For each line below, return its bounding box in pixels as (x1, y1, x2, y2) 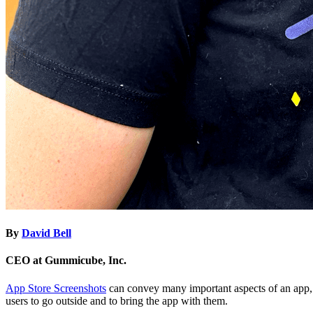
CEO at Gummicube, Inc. (6, 254, 126, 267)
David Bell (22, 227, 71, 240)
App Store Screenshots (6, 282, 106, 294)
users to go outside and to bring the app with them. (6, 294, 228, 307)
